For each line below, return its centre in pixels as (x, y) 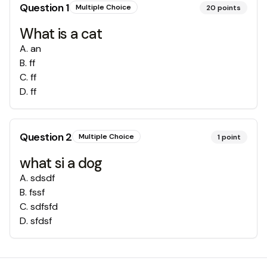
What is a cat (61, 34)
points (229, 8)
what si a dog (61, 163)
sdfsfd (44, 207)
